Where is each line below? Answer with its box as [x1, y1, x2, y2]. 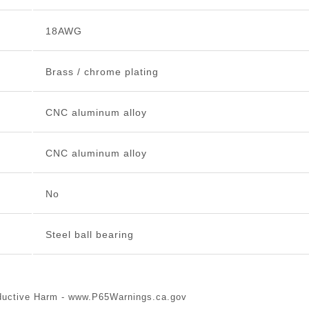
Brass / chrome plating [45, 66, 159, 78]
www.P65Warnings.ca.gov [68, 292, 187, 303]
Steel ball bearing [45, 229, 134, 241]
